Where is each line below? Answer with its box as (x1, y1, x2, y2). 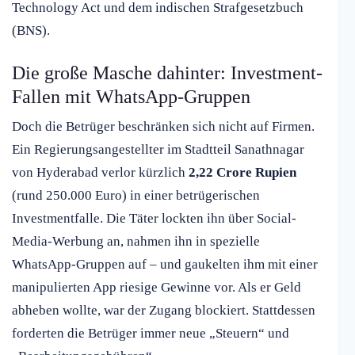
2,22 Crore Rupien (189, 165, 296, 181)
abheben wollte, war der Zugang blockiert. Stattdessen (12, 303, 315, 319)
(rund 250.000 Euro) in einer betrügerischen (12, 188, 260, 204)
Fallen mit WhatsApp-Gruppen (12, 86, 250, 108)
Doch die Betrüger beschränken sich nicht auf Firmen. (12, 119, 315, 135)
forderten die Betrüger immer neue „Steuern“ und (12, 326, 289, 342)
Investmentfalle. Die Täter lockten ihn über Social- (12, 211, 296, 227)
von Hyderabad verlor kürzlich (12, 165, 189, 181)
